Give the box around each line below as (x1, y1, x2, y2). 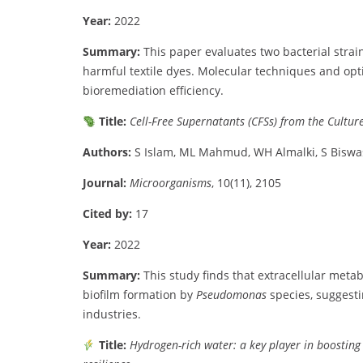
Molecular (198, 63, 255, 79)
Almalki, (275, 144, 321, 160)
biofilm (83, 287, 123, 303)
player (268, 337, 304, 353)
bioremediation (83, 83, 169, 99)
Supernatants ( (176, 113, 251, 130)
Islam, (144, 144, 179, 160)
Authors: (83, 144, 131, 160)
